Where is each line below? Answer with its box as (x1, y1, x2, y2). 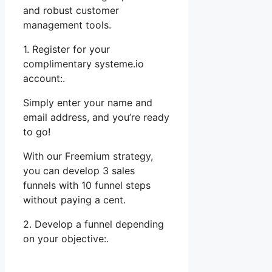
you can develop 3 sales (23, 164, 135, 177)
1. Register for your (23, 42, 110, 55)
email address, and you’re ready (23, 110, 169, 123)
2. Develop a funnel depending (23, 217, 164, 230)
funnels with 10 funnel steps (23, 178, 151, 191)
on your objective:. (23, 232, 109, 245)
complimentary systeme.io (23, 57, 144, 70)
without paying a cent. (23, 193, 126, 206)
